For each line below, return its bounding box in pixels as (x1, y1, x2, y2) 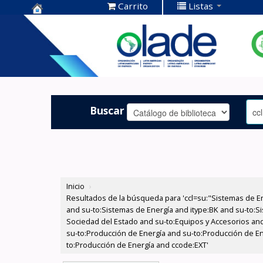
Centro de (32, 15, 86, 31)
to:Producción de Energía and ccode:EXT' (66, 240, 209, 251)
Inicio (66, 181, 85, 192)
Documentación (32, 33, 119, 49)
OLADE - (32, 52, 76, 68)
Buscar (90, 103, 125, 117)
